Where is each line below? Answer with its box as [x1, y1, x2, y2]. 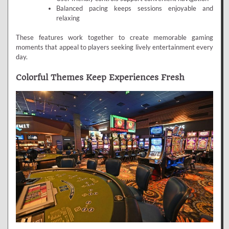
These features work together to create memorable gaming [16, 33, 213, 42]
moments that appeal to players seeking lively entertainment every [16, 43, 213, 52]
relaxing [56, 13, 80, 22]
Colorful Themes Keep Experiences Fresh [16, 72, 185, 82]
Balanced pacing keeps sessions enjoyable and [56, 4, 213, 12]
